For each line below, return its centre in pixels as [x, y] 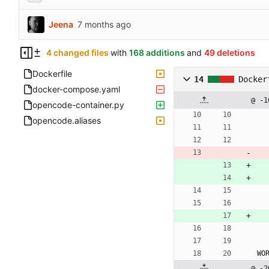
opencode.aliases [67, 121]
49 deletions [229, 53]
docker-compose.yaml [76, 89]
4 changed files [77, 53]
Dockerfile [52, 74]
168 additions [157, 53]
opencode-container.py [78, 105]
